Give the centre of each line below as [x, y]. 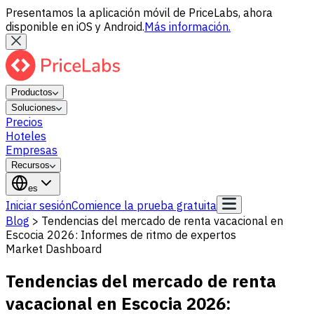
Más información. [187, 27]
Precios [24, 122]
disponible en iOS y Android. [75, 27]
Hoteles [26, 136]
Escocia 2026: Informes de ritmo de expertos [121, 235]
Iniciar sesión [39, 205]
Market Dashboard [54, 249]
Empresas [32, 150]
